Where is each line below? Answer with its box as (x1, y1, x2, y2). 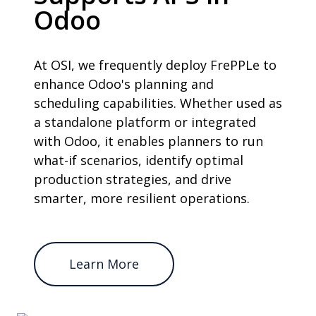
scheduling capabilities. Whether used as (34, 95, 282, 111)
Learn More (69, 255, 139, 272)
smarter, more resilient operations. (34, 190, 250, 207)
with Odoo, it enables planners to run (34, 133, 263, 150)
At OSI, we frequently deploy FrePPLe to (34, 56, 276, 73)
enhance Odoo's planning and (34, 75, 214, 92)
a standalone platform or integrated (34, 114, 256, 130)
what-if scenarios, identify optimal (34, 152, 243, 169)
